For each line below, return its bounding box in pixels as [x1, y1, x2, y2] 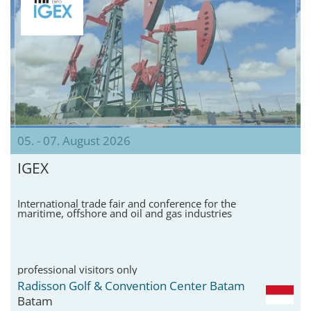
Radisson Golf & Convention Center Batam [17, 277, 245, 294]
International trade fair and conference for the [17, 196, 236, 210]
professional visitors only [17, 262, 137, 276]
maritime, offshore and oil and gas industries [17, 205, 232, 220]
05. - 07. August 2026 [17, 132, 131, 149]
